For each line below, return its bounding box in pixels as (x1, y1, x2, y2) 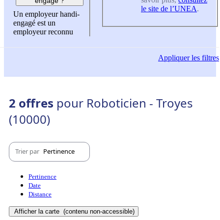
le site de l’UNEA (141, 4, 197, 13)
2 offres (9, 94, 56, 111)
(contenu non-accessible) (61, 207, 135, 215)
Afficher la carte (14, 207, 61, 215)
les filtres (190, 54, 219, 62)
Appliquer (158, 54, 190, 62)
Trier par (15, 147, 41, 156)
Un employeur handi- (13, 10, 80, 19)
